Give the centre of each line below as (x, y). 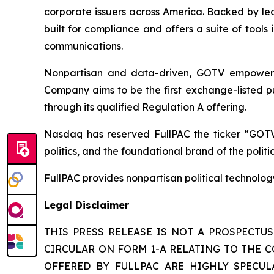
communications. (83, 46)
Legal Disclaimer (87, 205)
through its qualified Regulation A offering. (145, 107)
